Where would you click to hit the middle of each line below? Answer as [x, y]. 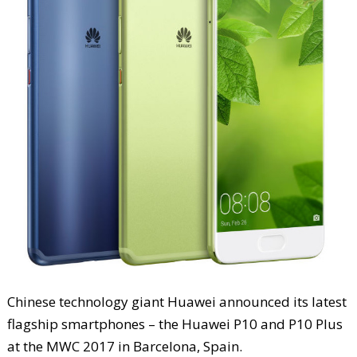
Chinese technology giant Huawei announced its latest [177, 301]
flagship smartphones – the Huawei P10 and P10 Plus [175, 324]
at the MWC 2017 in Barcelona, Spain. [124, 346]
